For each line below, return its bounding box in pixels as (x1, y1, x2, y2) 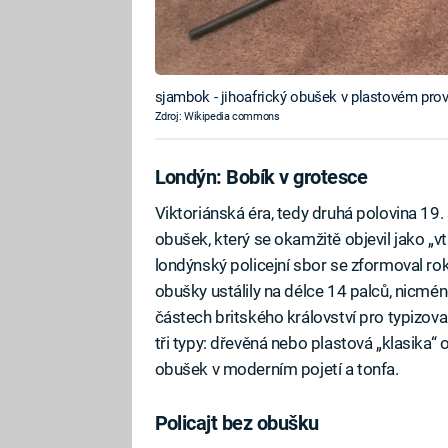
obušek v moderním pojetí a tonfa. (154, 358, 399, 379)
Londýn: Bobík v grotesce (154, 165, 368, 190)
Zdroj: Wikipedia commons (154, 110, 280, 124)
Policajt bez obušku (154, 410, 319, 435)
